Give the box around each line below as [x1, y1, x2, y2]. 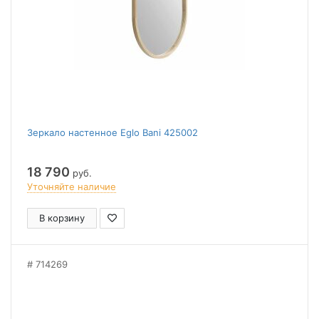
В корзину [39, 212, 85, 224]
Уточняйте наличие [27, 181, 116, 192]
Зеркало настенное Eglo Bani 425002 [27, 127, 198, 138]
